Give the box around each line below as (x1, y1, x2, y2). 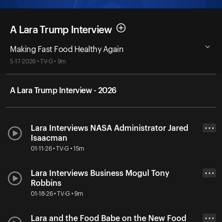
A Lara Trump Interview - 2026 (10, 86, 116, 95)
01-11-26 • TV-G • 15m (31, 145, 85, 152)
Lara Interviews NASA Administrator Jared (31, 124, 188, 132)
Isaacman (31, 134, 67, 142)
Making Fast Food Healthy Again (10, 45, 123, 54)
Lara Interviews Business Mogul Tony (31, 169, 169, 177)
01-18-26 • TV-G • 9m (31, 190, 83, 197)
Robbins (31, 179, 61, 187)
